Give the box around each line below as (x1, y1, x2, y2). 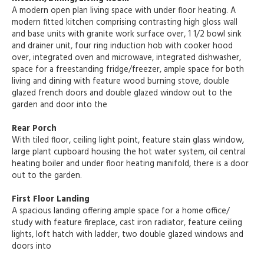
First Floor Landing (12, 193, 90, 207)
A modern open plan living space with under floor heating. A (12, 4, 236, 18)
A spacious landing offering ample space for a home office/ (12, 204, 230, 219)
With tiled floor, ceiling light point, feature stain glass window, (12, 134, 244, 148)
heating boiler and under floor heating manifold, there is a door (12, 157, 249, 171)
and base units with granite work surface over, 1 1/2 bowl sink (12, 28, 242, 42)
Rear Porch (12, 122, 57, 136)
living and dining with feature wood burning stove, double (12, 75, 229, 89)
